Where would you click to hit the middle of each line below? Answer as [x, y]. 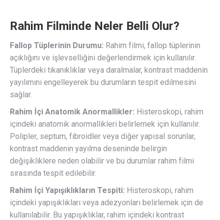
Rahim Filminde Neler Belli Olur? [95, 26]
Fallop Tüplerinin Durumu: [57, 46]
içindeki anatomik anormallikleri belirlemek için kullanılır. [105, 124]
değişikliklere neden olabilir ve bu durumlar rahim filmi [102, 161]
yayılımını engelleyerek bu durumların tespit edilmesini [103, 82]
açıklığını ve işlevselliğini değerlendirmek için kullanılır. [103, 58]
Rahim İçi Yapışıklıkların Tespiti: [67, 191]
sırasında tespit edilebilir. [53, 173]
